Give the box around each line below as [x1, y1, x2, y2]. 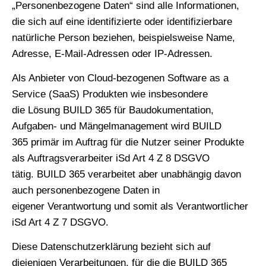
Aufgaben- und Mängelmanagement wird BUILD [12, 120, 221, 132]
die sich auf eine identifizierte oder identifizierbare [12, 15, 232, 27]
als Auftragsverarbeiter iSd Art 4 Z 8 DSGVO [12, 152, 210, 164]
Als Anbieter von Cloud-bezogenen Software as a [12, 72, 229, 84]
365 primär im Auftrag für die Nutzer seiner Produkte [12, 136, 244, 148]
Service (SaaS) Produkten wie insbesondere [12, 88, 208, 100]
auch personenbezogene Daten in [12, 184, 160, 196]
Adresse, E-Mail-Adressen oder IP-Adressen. [12, 47, 213, 59]
